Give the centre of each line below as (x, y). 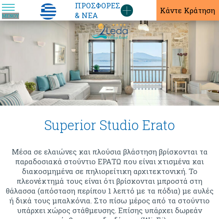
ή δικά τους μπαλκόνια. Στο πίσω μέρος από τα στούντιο (109, 201)
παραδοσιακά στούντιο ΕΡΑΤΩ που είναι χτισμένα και (109, 162)
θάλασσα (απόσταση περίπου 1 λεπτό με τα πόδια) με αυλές (109, 191)
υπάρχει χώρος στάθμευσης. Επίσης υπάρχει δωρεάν (109, 210)
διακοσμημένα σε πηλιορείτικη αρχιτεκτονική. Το (109, 171)
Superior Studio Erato (109, 125)
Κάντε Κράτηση (188, 10)
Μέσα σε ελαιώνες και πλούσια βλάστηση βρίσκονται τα (109, 152)
